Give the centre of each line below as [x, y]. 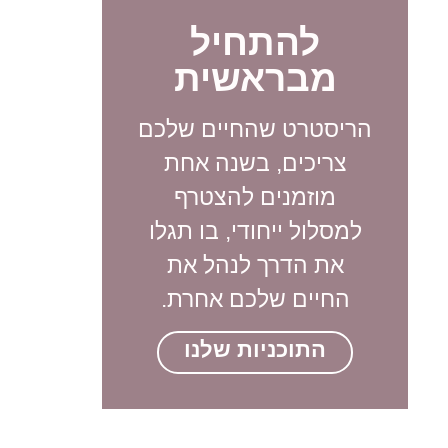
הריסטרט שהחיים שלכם [255, 128]
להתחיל [255, 42]
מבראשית [255, 78]
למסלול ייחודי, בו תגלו [255, 230]
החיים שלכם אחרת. [255, 298]
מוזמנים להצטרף [255, 196]
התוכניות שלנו [255, 349]
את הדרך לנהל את [255, 264]
